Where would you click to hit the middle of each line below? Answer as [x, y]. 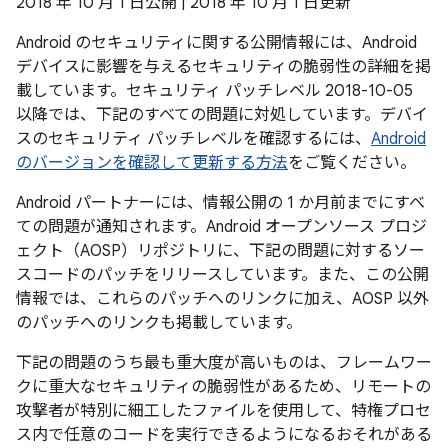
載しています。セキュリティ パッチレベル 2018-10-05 [214, 91]
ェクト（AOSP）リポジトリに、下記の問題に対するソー [220, 251]
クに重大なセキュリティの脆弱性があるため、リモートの [223, 387]
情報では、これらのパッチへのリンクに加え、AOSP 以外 [222, 299]
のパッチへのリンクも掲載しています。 [159, 323]
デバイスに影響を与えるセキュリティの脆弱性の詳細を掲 [223, 67]
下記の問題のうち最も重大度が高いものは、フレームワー [224, 363]
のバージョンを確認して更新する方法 [152, 163]
